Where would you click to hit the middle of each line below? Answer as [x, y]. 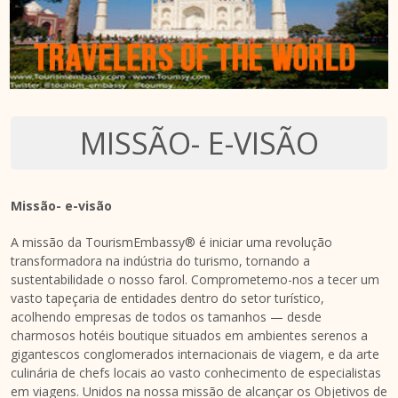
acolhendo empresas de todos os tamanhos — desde [166, 316]
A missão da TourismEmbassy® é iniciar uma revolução [171, 242]
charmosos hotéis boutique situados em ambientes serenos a [189, 335]
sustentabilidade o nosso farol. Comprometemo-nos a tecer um [195, 279]
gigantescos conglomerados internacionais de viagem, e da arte [195, 354]
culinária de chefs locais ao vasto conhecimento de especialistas [196, 372]
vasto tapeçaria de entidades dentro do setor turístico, [167, 298]
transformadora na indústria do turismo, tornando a [160, 260]
